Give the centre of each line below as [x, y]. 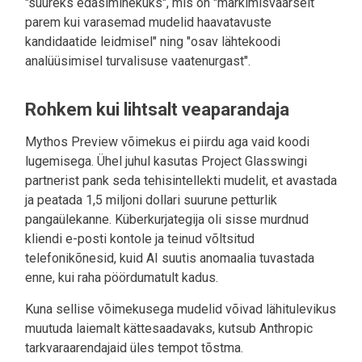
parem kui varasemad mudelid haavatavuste [148, 22]
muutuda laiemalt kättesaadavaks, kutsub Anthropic [169, 328]
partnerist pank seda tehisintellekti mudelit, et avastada [181, 180]
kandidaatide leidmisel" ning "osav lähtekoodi [153, 41]
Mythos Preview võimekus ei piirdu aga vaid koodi [167, 141]
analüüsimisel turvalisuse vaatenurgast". [138, 61]
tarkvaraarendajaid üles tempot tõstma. [134, 347]
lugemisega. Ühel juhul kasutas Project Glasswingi [166, 161]
